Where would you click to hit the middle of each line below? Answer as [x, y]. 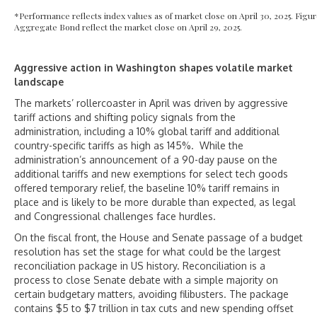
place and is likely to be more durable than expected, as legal [155, 202]
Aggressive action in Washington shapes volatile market [154, 68]
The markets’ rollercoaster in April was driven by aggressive [151, 103]
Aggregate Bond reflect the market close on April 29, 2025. [128, 27]
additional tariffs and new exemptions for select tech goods [151, 174]
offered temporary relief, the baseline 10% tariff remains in [147, 188]
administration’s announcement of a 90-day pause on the [146, 160]
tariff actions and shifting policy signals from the [125, 117]
